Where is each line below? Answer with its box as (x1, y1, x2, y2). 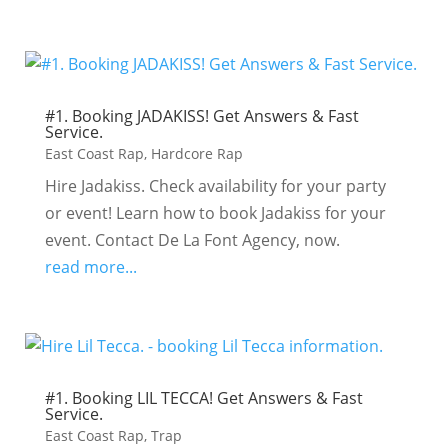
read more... (44, 256, 137, 278)
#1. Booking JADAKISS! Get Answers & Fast (44, 105, 359, 127)
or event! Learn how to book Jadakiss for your (44, 202, 386, 224)
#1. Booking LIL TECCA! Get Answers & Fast (44, 387, 363, 409)
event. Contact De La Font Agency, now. (44, 229, 340, 251)
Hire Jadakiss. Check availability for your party (44, 175, 386, 197)
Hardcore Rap (150, 144, 243, 163)
